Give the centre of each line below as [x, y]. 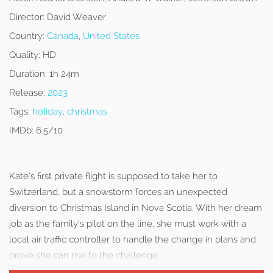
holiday [48, 112]
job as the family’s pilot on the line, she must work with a [128, 224]
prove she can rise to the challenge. [84, 255]
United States [111, 36]
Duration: [28, 74]
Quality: [25, 55]
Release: [27, 93]
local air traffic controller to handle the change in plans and [133, 239]
